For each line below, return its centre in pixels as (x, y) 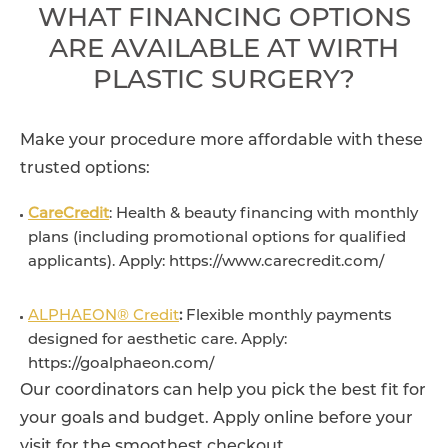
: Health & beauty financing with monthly (263, 215)
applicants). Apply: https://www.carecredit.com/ (206, 263)
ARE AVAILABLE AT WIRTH (224, 51)
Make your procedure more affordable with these (221, 141)
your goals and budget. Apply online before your (216, 419)
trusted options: (85, 169)
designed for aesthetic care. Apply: (157, 341)
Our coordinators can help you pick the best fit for (223, 391)
